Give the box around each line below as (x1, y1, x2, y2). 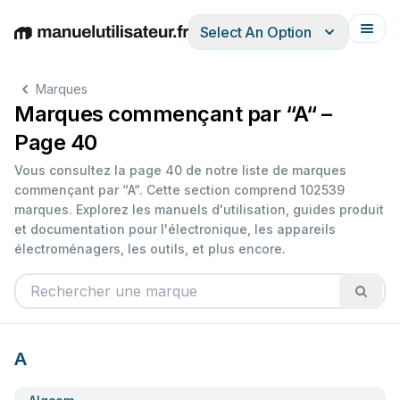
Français (221, 32, 279, 51)
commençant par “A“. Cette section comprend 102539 (14, 182, 345, 197)
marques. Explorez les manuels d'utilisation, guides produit (14, 202, 384, 217)
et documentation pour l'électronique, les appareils (14, 221, 336, 237)
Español (118, 32, 172, 51)
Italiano (172, 32, 221, 51)
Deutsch (62, 32, 118, 51)
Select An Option (199, 23, 312, 41)
